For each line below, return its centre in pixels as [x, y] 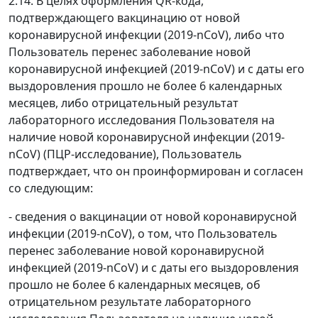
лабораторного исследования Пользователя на [142, 120]
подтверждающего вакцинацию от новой [124, 18]
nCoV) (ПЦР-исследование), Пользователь [125, 154]
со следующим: [51, 188]
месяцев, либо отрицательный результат [124, 103]
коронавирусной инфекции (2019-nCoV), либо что [147, 35]
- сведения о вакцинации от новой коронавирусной [153, 216]
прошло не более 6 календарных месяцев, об [135, 285]
